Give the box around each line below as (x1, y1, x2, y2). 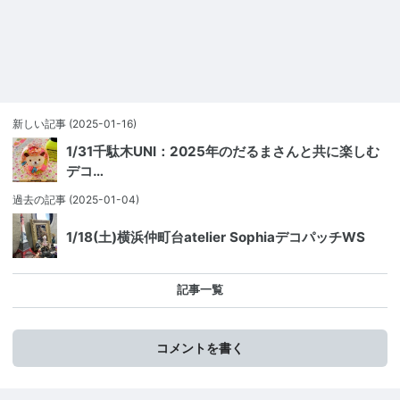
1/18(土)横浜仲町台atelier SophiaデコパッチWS (66, 229, 365, 246)
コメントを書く (156, 340, 244, 356)
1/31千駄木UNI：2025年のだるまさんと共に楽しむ (66, 143, 379, 161)
